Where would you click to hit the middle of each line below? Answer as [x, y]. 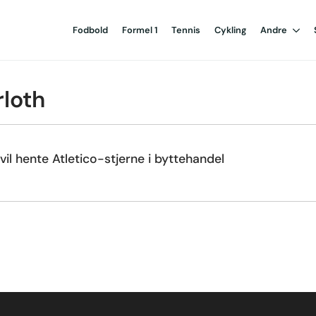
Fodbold [90, 30]
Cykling [230, 30]
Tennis [186, 30]
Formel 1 [140, 30]
